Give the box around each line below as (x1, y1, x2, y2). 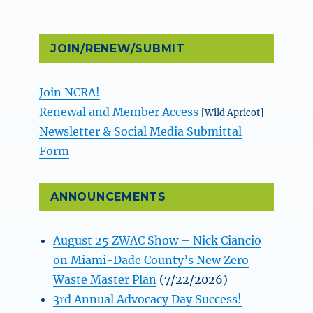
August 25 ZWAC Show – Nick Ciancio (53, 233, 262, 247)
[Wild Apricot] (201, 106, 264, 118)
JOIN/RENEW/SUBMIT (50, 41, 185, 55)
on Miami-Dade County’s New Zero (53, 252, 249, 267)
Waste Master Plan (53, 272, 157, 286)
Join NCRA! (39, 85, 101, 99)
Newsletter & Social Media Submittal (39, 124, 242, 138)
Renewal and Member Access (39, 104, 202, 119)
